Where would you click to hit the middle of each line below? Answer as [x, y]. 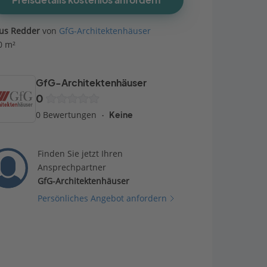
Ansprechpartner [72, 167]
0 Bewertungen [66, 114]
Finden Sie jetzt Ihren [80, 153]
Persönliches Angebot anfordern [103, 198]
